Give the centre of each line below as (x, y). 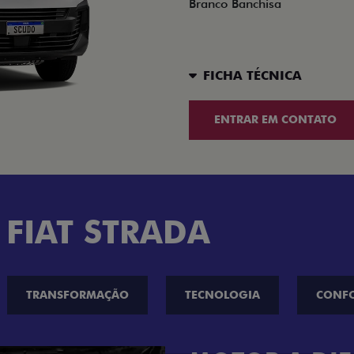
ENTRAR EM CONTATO (275, 120)
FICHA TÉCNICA (252, 76)
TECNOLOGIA (222, 294)
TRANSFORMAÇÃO (77, 294)
